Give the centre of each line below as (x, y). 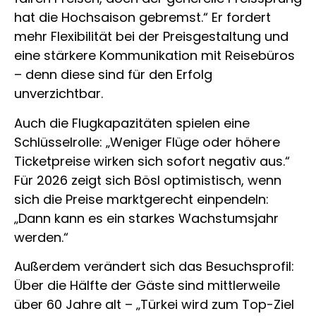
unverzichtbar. (59, 94)
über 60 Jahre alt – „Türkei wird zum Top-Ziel (154, 304)
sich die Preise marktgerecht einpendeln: (141, 199)
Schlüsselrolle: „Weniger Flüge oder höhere (147, 142)
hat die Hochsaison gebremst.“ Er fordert (142, 18)
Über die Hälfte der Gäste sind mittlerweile (147, 285)
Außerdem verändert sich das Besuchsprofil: (154, 266)
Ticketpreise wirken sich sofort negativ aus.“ (152, 161)
